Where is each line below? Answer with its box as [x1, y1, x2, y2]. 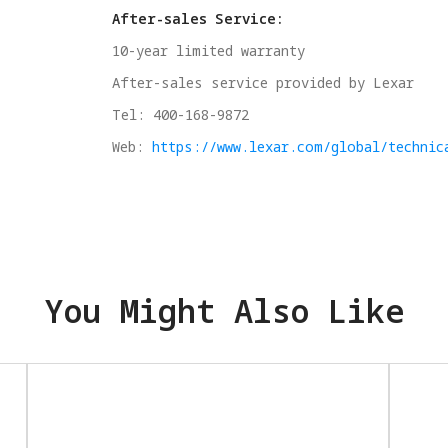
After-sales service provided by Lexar [112, 73, 415, 93]
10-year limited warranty [112, 41, 306, 61]
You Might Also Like [43, 289, 405, 333]
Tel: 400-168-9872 [112, 105, 250, 125]
